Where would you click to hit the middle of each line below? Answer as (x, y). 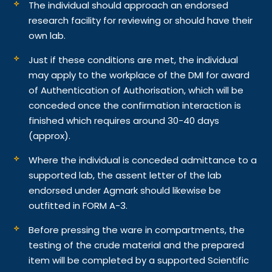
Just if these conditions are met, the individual (134, 59)
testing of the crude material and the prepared (137, 245)
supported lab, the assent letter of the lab (125, 175)
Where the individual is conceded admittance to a (143, 160)
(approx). (50, 135)
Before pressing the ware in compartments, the (137, 229)
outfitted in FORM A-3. (78, 205)
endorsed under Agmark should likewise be (125, 190)
